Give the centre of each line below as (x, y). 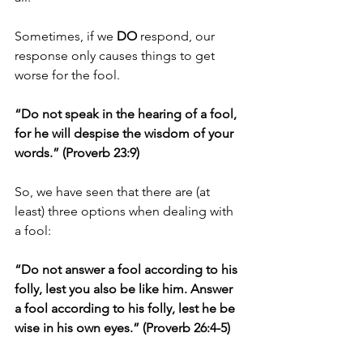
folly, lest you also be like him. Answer (125, 289)
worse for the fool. (69, 75)
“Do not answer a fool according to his (128, 269)
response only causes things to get (116, 56)
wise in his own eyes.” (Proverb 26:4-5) (122, 328)
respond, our (177, 36)
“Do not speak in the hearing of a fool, (127, 114)
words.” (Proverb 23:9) (77, 153)
